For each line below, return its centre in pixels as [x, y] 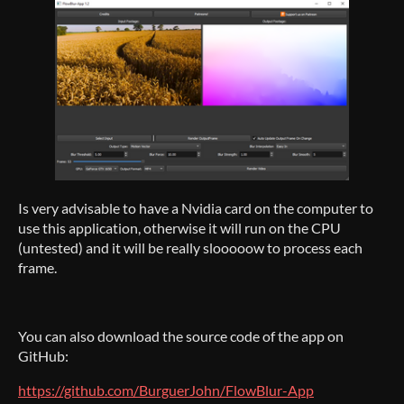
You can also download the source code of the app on [181, 336]
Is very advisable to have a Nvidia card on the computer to [196, 208]
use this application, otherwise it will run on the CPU [179, 228]
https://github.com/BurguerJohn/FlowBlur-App [166, 390]
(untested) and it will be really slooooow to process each [190, 248]
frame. [37, 267]
